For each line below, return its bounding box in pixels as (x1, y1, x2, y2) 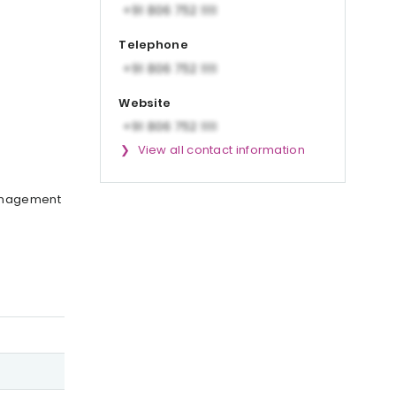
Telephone (118, 36, 188, 54)
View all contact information (137, 141, 305, 159)
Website (118, 94, 171, 111)
